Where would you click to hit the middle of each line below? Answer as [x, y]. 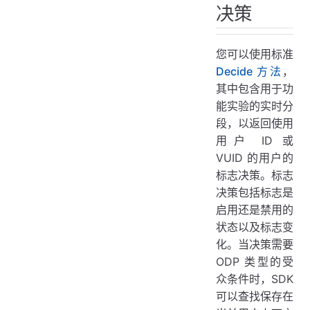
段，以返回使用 [255, 124]
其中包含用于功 [255, 89]
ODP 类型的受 [255, 262]
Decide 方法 [249, 72]
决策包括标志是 [255, 193]
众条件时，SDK [255, 279]
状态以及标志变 [255, 227]
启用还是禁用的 [255, 210]
